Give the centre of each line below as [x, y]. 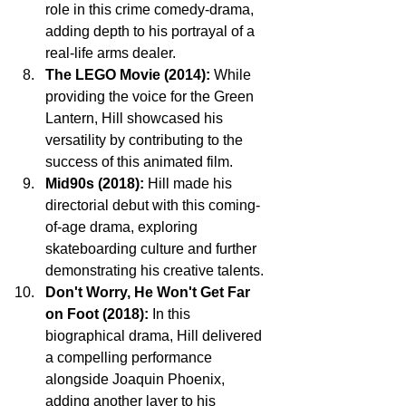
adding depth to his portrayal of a [152, 31]
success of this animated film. [139, 161]
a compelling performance [130, 357]
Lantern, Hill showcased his [136, 118]
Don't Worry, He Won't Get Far [150, 292]
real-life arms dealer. [111, 53]
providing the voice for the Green [151, 96]
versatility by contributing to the [146, 140]
